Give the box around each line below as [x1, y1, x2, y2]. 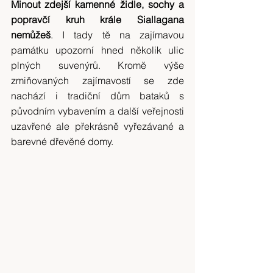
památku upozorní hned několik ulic [11, 44, 184, 56]
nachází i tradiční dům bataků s [11, 90, 184, 102]
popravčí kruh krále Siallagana [11, 13, 184, 26]
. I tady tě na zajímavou [51, 29, 184, 41]
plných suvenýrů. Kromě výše [11, 59, 184, 71]
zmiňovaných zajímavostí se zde [11, 74, 184, 87]
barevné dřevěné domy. [11, 135, 113, 147]
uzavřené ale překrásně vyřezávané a [11, 120, 184, 132]
